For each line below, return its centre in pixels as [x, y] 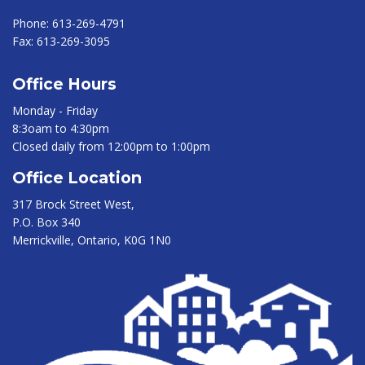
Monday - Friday [55, 110]
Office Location [77, 177]
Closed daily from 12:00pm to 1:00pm [111, 146]
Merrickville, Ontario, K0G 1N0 [92, 240]
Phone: [32, 23]
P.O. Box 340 [46, 222]
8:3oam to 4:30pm [61, 128]
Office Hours [64, 84]
